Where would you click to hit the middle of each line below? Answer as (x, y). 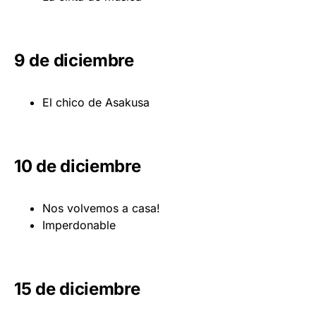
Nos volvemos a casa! (101, 208)
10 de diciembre (78, 166)
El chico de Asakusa (96, 102)
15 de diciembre (77, 288)
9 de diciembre (74, 60)
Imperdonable (79, 225)
